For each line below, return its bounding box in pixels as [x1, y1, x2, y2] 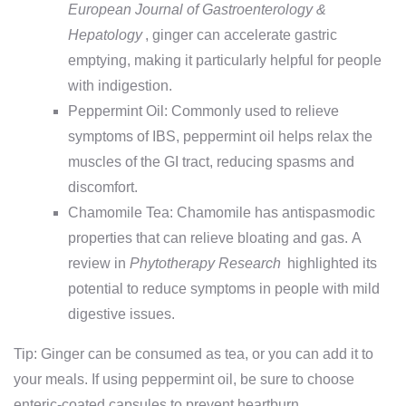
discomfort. [68, 179, 138, 195]
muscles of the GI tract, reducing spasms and [68, 154, 354, 169]
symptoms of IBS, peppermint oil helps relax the [68, 129, 372, 144]
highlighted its [284, 256, 377, 271]
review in [68, 256, 130, 271]
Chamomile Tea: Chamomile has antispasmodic [68, 205, 375, 220]
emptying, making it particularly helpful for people [68, 53, 382, 68]
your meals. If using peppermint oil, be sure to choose [14, 372, 354, 387]
